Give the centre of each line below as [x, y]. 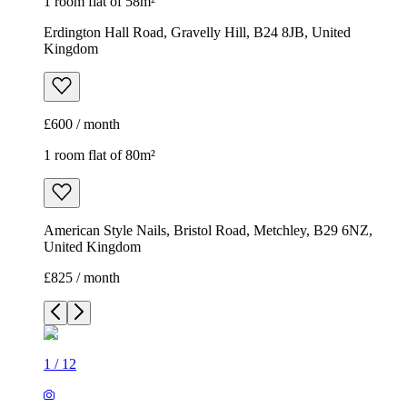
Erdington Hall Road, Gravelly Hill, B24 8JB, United [197, 33]
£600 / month [82, 124]
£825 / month [82, 278]
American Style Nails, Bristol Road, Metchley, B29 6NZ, [208, 231]
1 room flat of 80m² [99, 155]
